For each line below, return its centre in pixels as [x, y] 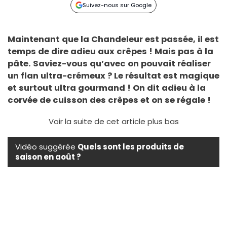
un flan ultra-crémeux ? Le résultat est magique [113, 75]
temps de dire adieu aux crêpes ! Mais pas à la [110, 51]
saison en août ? [48, 157]
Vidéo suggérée [46, 146]
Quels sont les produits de [131, 146]
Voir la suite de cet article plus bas [113, 121]
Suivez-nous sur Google [117, 5]
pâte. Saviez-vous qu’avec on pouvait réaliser [109, 63]
